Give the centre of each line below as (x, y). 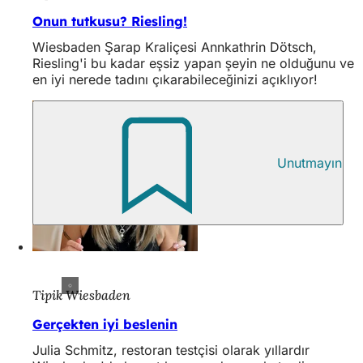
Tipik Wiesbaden (81, 295)
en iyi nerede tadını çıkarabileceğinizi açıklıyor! (175, 80)
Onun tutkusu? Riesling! (110, 21)
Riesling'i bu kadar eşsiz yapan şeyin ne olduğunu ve (193, 64)
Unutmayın (310, 163)
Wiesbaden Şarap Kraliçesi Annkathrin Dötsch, (175, 47)
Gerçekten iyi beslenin (105, 324)
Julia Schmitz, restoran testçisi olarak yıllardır (171, 350)
